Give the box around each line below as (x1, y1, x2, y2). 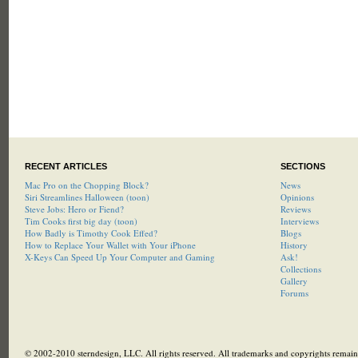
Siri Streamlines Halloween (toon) (24, 191, 149, 203)
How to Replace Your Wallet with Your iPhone (24, 239, 196, 251)
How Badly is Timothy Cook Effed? (24, 227, 157, 239)
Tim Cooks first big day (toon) (24, 215, 137, 227)
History (280, 239, 308, 251)
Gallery (280, 275, 308, 287)
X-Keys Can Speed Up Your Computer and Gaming (24, 251, 215, 263)
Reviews (280, 203, 311, 215)
